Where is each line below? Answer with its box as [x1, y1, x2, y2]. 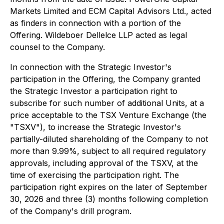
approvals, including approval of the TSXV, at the [10, 158, 198, 168]
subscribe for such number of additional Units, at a [10, 98, 204, 108]
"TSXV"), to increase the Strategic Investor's [10, 122, 181, 132]
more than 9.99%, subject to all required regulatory [10, 146, 206, 156]
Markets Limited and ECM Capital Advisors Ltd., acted [10, 6, 211, 16]
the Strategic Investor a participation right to [10, 86, 177, 96]
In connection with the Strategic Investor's [10, 62, 171, 72]
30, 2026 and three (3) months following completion [10, 194, 208, 204]
